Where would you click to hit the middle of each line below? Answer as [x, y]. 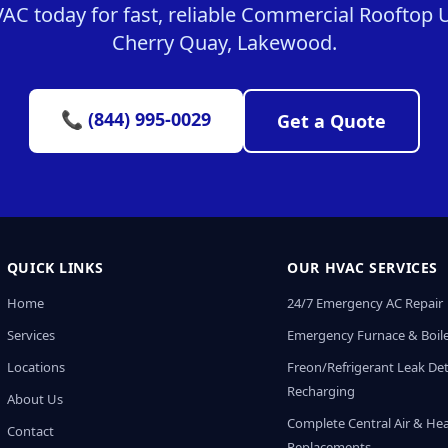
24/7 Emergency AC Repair [365, 303]
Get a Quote [331, 121]
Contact [30, 431]
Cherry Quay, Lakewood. [224, 42]
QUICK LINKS [55, 267]
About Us [34, 399]
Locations [35, 367]
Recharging [321, 391]
